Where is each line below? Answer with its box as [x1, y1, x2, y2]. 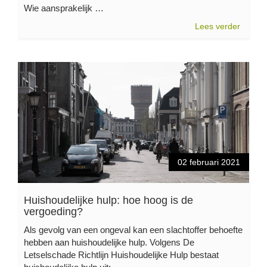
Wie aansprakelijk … [24, 2, 104, 13]
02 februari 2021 [178, 157, 240, 167]
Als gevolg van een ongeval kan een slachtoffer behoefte [24, 224, 243, 235]
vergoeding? [24, 205, 83, 218]
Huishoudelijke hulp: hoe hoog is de [24, 194, 193, 206]
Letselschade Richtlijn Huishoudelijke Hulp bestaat [24, 249, 219, 260]
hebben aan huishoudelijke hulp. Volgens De [24, 237, 194, 247]
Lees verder [195, 21, 240, 31]
